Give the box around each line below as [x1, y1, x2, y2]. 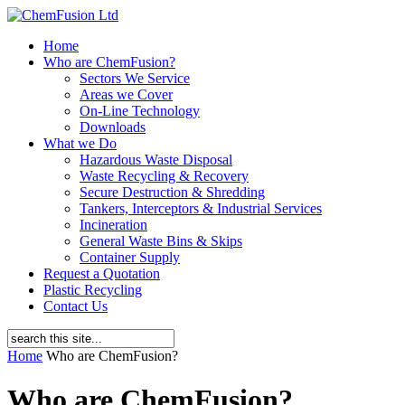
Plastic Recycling [43, 282, 142, 297]
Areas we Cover [80, 87, 173, 102]
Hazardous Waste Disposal [80, 152, 232, 167]
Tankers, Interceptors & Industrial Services [80, 201, 322, 216]
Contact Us [43, 298, 108, 314]
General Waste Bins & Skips [80, 233, 242, 249]
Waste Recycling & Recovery [80, 168, 249, 184]
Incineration [80, 217, 147, 232]
